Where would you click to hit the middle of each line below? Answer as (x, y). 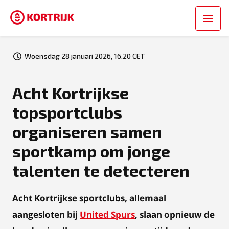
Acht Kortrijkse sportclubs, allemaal (89, 198)
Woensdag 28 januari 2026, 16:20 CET (85, 56)
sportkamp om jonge (91, 151)
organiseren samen (87, 131)
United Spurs (107, 214)
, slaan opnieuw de (175, 214)
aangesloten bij (46, 214)
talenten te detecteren (101, 170)
